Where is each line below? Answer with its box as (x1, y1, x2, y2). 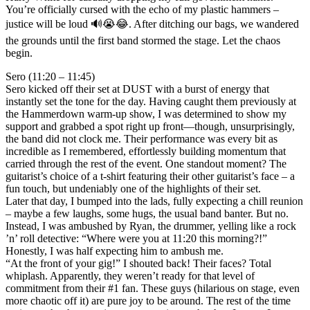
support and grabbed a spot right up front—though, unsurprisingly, (6, 120, 295, 132)
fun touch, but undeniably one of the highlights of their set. (6, 182, 261, 194)
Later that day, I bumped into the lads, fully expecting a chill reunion (6, 194, 303, 207)
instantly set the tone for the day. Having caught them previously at (6, 95, 296, 107)
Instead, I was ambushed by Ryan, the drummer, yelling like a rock (6, 219, 296, 232)
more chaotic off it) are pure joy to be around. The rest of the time (6, 294, 291, 307)
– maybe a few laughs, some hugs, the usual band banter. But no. (6, 207, 289, 219)
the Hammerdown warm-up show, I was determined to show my (6, 107, 286, 120)
